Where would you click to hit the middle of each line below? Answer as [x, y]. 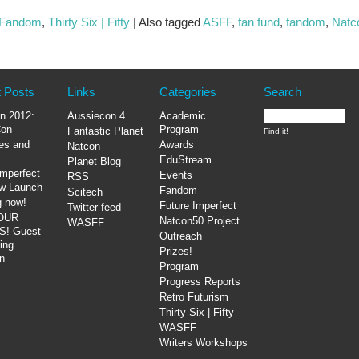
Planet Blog [94, 161]
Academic [183, 115]
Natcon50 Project [200, 220]
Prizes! [176, 251]
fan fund [259, 22]
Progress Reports [200, 281]
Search [282, 91]
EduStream [186, 159]
